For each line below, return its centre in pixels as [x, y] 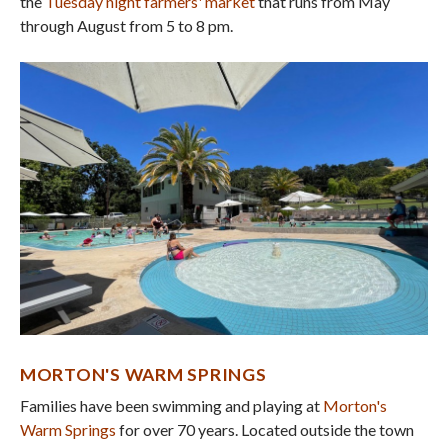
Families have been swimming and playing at [171, 405]
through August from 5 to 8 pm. [126, 26]
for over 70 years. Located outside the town [265, 429]
